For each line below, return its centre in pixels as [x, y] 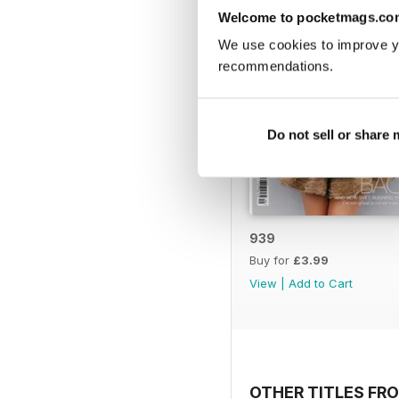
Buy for [271, 260]
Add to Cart [321, 283]
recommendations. [276, 66]
